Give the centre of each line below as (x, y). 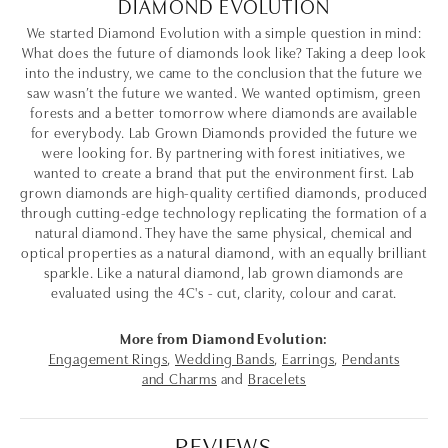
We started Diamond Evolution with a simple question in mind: (224, 32)
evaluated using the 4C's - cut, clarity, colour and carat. (224, 292)
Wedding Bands (224, 358)
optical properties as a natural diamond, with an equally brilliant (224, 252)
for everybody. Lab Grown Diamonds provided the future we (224, 132)
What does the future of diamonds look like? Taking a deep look (224, 52)
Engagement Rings (108, 358)
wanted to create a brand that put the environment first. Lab (224, 172)
